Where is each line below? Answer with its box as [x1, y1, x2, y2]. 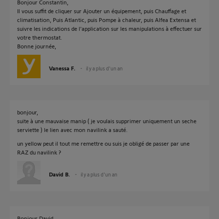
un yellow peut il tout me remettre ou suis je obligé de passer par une [17, 140, 190, 147]
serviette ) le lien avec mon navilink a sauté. [17, 126, 128, 133]
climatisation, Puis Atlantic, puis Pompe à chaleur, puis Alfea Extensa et [17, 16, 196, 23]
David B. [49, 171, 70, 177]
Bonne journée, [17, 43, 56, 49]
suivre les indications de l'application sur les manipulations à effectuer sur [17, 25, 202, 32]
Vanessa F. [49, 65, 75, 71]
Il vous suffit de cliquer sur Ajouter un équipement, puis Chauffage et [17, 7, 186, 14]
